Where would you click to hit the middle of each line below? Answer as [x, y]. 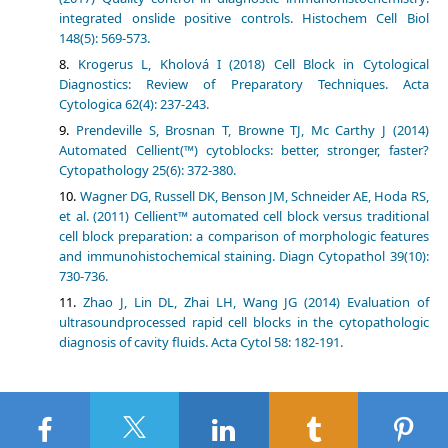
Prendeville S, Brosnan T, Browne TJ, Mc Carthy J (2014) [252, 129]
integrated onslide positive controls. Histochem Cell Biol [244, 17]
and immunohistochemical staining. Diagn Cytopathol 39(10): [244, 255]
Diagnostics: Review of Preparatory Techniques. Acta [244, 83]
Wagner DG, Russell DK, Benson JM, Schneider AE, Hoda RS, [254, 195]
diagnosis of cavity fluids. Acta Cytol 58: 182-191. [201, 341]
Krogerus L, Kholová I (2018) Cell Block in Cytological [253, 63]
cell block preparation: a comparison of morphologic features [244, 235]
